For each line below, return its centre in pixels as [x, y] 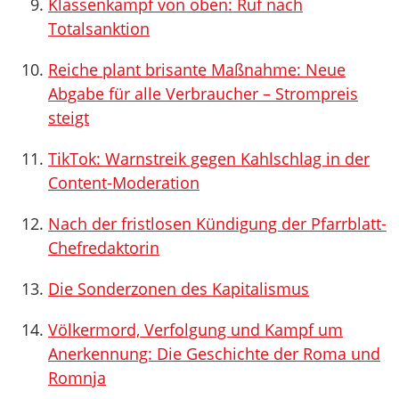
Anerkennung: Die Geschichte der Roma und [214, 354]
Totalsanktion [99, 28]
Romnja [77, 378]
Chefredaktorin [104, 248]
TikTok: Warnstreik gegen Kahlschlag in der [209, 159]
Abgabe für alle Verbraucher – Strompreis [203, 94]
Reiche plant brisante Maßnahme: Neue [197, 69]
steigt [69, 118]
